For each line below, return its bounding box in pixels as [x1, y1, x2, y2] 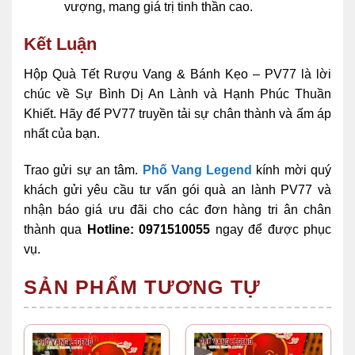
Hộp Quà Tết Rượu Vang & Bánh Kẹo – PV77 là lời [24, 67, 331, 81]
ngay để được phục [215, 222, 332, 236]
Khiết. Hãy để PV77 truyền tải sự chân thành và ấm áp [24, 106, 331, 120]
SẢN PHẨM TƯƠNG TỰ [24, 276, 261, 299]
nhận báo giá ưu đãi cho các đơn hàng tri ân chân [24, 202, 331, 216]
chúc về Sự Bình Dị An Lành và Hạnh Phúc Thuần [24, 86, 331, 101]
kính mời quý [256, 162, 332, 177]
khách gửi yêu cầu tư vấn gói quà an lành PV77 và [24, 182, 331, 197]
